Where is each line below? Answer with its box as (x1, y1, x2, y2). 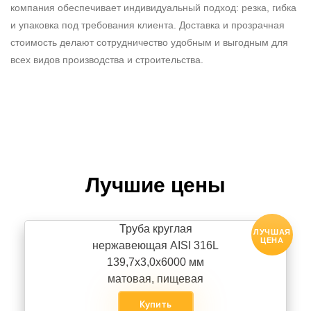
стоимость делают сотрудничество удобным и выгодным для (10, 37, 288, 48)
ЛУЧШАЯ (253, 227, 291, 236)
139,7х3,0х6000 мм (107, 256, 204, 268)
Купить (140, 299, 171, 310)
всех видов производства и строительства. (10, 54, 203, 65)
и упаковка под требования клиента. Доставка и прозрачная (10, 19, 285, 31)
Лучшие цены (85, 174, 226, 196)
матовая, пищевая (108, 273, 203, 285)
